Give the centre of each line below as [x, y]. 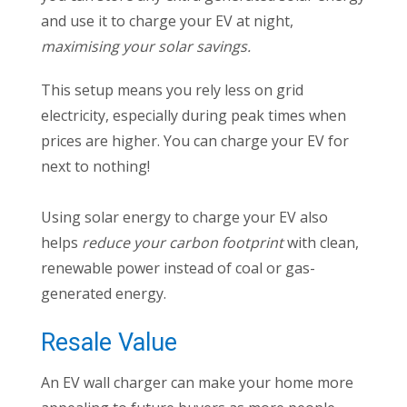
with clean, [323, 243]
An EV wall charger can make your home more [197, 383]
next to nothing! [95, 167]
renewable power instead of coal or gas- [178, 268]
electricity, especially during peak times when [194, 116]
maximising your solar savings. [146, 47]
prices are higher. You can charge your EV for [195, 141]
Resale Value [109, 343]
